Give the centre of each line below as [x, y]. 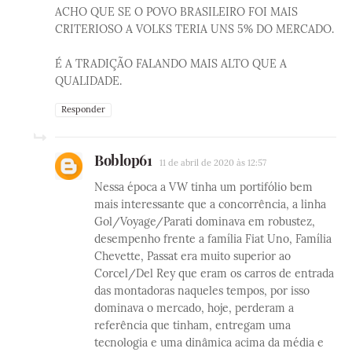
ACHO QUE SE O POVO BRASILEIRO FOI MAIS [176, 12]
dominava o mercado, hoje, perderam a [194, 308]
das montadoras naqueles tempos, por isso [202, 291]
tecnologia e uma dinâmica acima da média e [209, 343]
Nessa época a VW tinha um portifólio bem [203, 187]
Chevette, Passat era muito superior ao [192, 257]
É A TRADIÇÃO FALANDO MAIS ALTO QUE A [171, 64]
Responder [83, 110]
